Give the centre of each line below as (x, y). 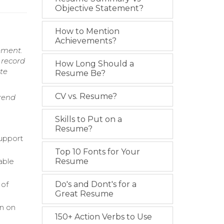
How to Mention (87, 31)
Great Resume (84, 194)
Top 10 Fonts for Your (97, 152)
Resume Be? (80, 73)
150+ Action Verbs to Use (103, 217)
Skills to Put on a (88, 119)
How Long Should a (94, 64)
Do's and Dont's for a (95, 184)
